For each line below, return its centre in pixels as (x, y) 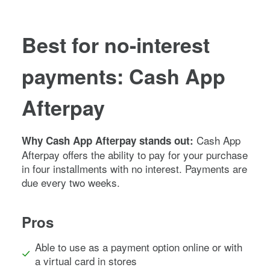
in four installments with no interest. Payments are (134, 168)
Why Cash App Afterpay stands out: (109, 140)
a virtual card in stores (86, 260)
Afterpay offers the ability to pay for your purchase (135, 154)
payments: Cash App (124, 76)
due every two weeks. (71, 182)
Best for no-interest (116, 44)
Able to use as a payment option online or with (138, 246)
